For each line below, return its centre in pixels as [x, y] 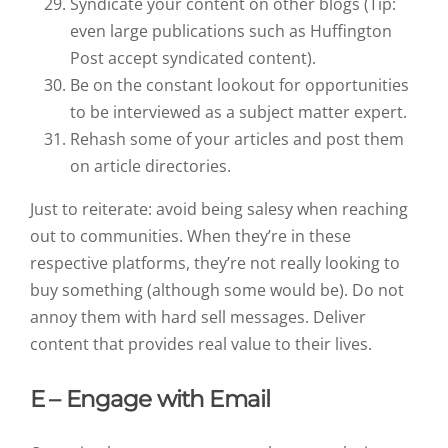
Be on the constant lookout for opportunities [239, 85]
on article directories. [150, 166]
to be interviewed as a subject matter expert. [238, 112]
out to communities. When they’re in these [190, 236]
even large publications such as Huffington [231, 31]
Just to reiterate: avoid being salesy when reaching [219, 209]
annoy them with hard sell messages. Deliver [198, 317]
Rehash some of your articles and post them [237, 139]
